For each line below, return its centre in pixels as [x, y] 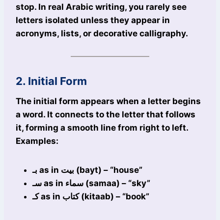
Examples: [37, 141]
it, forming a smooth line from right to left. [102, 128]
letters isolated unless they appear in [93, 20]
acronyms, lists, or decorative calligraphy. [102, 34]
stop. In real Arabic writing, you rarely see [101, 7]
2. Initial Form [51, 81]
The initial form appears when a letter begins [108, 101]
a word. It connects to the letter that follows [106, 115]
